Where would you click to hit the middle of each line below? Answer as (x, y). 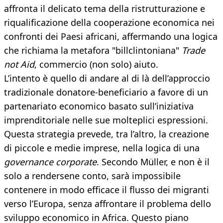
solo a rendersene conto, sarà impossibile (92, 176)
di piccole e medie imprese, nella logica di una (102, 148)
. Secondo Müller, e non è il (153, 162)
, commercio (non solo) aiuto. (96, 64)
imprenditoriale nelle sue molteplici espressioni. (106, 120)
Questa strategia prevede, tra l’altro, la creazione (107, 134)
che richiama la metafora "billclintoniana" (93, 51)
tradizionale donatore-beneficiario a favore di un (106, 92)
